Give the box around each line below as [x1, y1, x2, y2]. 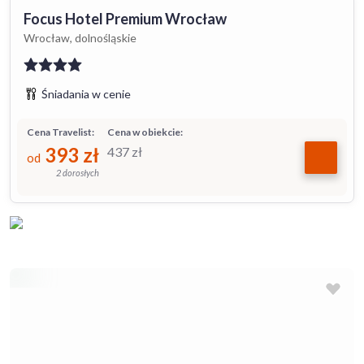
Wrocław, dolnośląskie [24, 31, 136, 45]
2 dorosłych [56, 167, 99, 178]
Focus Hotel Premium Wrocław [24, 10, 227, 28]
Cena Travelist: [27, 126, 94, 138]
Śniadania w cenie [41, 87, 131, 101]
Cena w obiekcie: [107, 126, 183, 138]
